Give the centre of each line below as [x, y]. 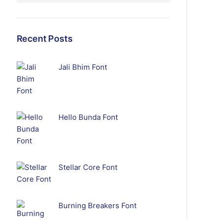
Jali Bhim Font [82, 67]
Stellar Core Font [88, 167]
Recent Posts [44, 39]
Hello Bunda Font [88, 117]
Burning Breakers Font [97, 206]
